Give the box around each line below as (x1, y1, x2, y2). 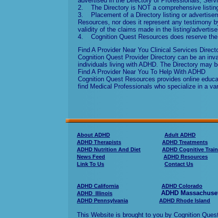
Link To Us (77, 161, 104, 167)
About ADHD (77, 132, 110, 138)
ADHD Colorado (162, 183, 202, 189)
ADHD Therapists (77, 139, 121, 145)
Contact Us (164, 161, 193, 167)
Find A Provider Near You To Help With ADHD (78, 68, 205, 75)
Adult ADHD (164, 132, 196, 138)
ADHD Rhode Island (159, 198, 210, 203)
